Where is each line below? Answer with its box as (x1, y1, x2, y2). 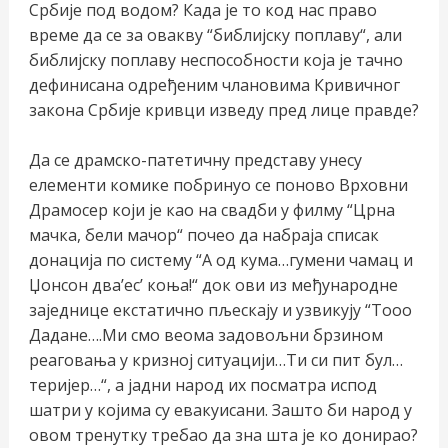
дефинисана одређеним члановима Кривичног (28, 73, 400, 96)
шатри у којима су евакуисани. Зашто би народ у (28, 399, 412, 422)
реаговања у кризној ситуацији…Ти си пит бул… (28, 349, 403, 372)
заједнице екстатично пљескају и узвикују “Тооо (28, 299, 412, 322)
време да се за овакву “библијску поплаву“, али (28, 23, 402, 46)
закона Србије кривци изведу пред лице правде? (28, 98, 419, 121)
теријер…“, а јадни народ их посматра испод (28, 374, 377, 397)
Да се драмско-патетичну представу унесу (28, 149, 362, 172)
